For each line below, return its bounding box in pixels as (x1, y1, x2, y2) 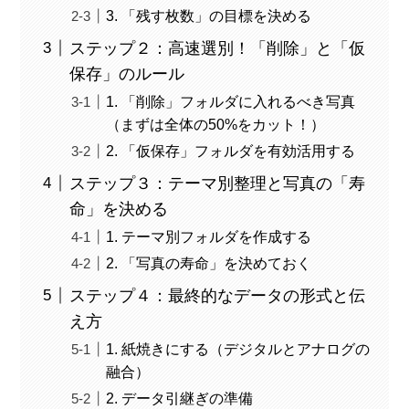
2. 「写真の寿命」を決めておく (106, 254, 312, 271)
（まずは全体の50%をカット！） (106, 115, 326, 132)
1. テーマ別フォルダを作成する (106, 227, 312, 245)
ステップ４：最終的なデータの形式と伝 (69, 286, 366, 305)
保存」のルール (69, 64, 185, 83)
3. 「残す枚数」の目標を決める (106, 6, 312, 24)
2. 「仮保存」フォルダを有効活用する (106, 142, 356, 159)
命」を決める (69, 199, 169, 218)
